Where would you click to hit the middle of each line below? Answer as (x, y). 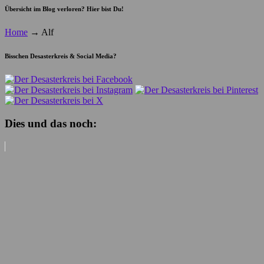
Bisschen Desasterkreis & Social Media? (61, 56)
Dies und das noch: (51, 124)
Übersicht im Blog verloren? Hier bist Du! (64, 9)
